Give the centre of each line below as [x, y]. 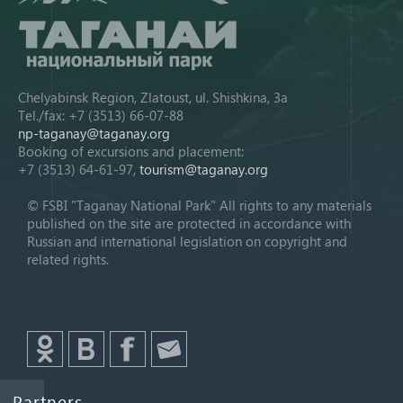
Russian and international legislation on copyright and [187, 241]
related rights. [68, 259]
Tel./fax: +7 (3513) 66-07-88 [101, 115]
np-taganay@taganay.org [94, 133]
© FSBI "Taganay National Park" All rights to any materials [199, 205]
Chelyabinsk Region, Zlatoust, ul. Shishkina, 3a [153, 97]
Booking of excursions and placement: [131, 151]
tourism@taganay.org [204, 169]
